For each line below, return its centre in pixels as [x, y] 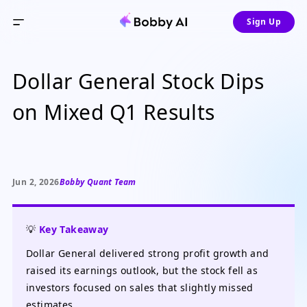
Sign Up [264, 22]
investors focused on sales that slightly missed [140, 287]
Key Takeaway [74, 229]
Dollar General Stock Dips [138, 81]
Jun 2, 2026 [36, 182]
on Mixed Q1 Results [114, 112]
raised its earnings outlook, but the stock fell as [142, 270]
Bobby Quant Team [98, 182]
